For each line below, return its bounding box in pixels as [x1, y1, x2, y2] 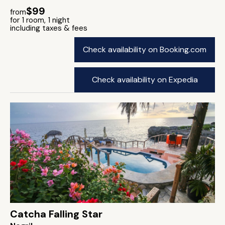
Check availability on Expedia [91, 74, 198, 85]
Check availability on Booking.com [83, 44, 206, 55]
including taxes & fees [10, 23, 87, 33]
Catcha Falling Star [10, 207, 102, 220]
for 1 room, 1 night [10, 15, 70, 25]
